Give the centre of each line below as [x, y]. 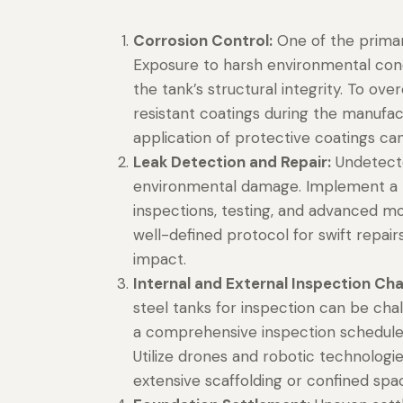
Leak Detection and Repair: [232, 162]
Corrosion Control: [202, 41]
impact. [159, 260]
